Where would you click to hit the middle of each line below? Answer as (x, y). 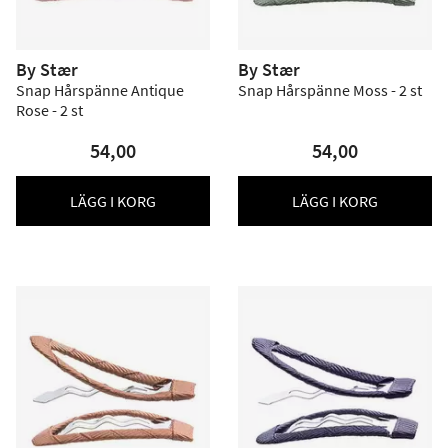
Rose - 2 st (49, 110)
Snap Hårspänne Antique (100, 90)
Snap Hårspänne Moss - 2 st (330, 90)
